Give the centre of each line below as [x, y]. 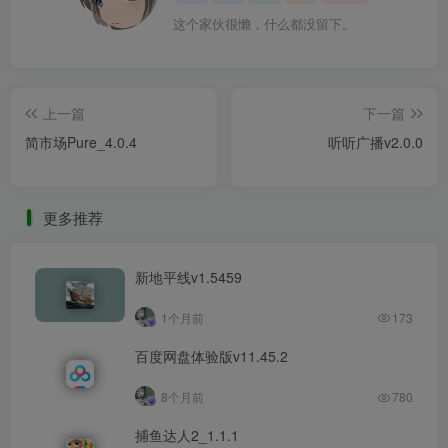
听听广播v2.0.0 [375, 141]
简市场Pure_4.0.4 [81, 141]
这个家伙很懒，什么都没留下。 [264, 23]
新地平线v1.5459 [188, 276]
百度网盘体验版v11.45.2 [211, 356]
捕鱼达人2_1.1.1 [187, 435]
